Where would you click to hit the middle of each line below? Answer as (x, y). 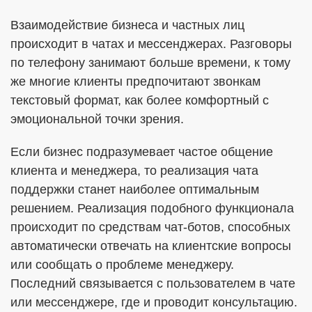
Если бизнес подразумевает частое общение (142, 152)
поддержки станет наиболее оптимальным (135, 189)
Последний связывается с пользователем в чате (153, 283)
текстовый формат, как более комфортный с (140, 100)
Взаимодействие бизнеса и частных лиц (127, 25)
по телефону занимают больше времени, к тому (150, 63)
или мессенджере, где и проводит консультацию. (154, 302)
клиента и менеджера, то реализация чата (134, 171)
